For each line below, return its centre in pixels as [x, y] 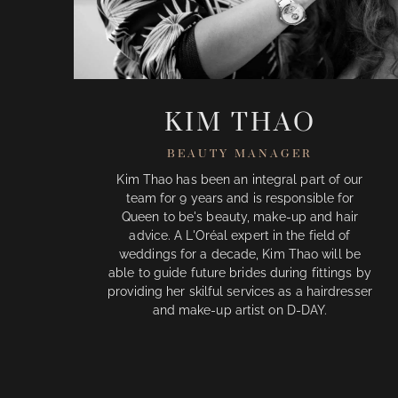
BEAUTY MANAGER [240, 153]
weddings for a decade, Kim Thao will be [240, 254]
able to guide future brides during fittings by [240, 272]
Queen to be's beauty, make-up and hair [240, 216]
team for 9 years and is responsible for [240, 198]
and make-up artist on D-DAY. [240, 310]
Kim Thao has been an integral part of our [240, 179]
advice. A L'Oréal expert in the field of [240, 235]
